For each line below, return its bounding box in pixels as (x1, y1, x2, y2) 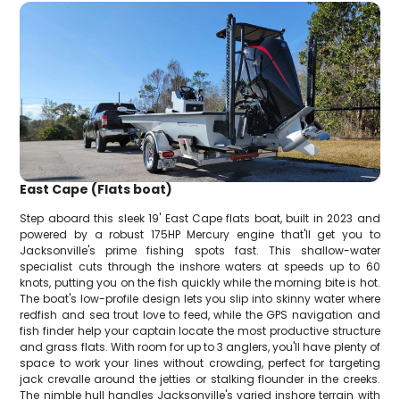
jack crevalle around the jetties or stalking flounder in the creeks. (20, 371, 380, 387)
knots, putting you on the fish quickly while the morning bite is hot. (20, 274, 380, 290)
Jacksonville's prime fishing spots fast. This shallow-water (20, 242, 380, 258)
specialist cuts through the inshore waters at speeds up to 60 (20, 258, 380, 274)
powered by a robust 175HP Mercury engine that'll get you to (20, 226, 380, 242)
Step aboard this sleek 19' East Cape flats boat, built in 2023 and (20, 210, 380, 226)
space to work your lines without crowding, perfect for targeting (20, 354, 380, 371)
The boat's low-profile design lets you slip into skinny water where (20, 290, 380, 306)
